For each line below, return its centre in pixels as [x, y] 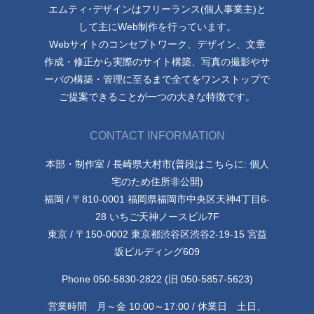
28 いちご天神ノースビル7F [157, 216]
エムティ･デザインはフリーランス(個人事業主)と [157, 9]
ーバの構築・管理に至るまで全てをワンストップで [157, 80]
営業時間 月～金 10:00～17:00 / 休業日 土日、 [157, 307]
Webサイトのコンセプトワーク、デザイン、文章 [157, 45]
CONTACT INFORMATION [157, 135]
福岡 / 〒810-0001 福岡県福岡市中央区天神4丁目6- [157, 199]
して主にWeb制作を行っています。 [157, 27]
